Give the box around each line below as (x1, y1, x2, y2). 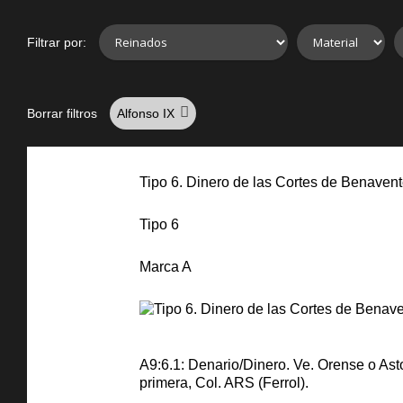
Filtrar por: (27, 35, 86, 49)
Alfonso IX (117, 106, 178, 121)
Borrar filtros (27, 106, 97, 121)
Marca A (139, 259, 192, 274)
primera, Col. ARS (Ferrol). (139, 375, 309, 390)
